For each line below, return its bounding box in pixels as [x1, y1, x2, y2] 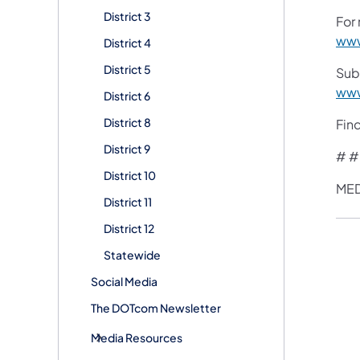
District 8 [104, 114, 151, 129]
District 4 [104, 35, 151, 50]
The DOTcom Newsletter [91, 300, 221, 315]
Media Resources [91, 329, 182, 345]
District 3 [104, 8, 151, 23]
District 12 [104, 220, 154, 235]
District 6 [104, 88, 150, 103]
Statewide [104, 247, 161, 262]
